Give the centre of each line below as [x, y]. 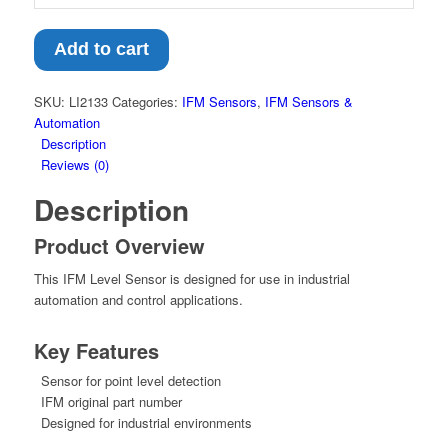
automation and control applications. [138, 300]
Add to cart [101, 49]
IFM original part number [111, 402]
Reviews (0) [74, 165]
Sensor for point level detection [130, 381]
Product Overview [119, 246]
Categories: [146, 102]
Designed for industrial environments [146, 423]
